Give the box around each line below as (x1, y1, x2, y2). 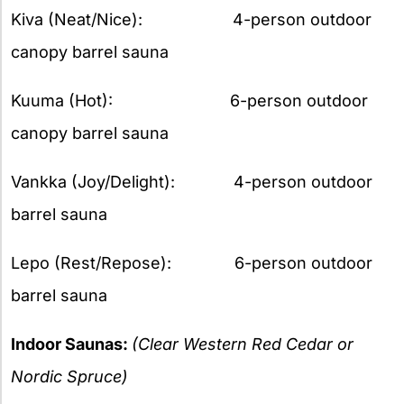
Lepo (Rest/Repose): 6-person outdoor (11, 252, 372, 272)
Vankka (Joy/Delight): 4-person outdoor (11, 171, 372, 191)
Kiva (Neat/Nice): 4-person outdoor (11, 9, 372, 29)
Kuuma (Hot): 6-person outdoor (11, 90, 368, 110)
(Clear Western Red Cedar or (132, 334, 353, 353)
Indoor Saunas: (11, 334, 132, 353)
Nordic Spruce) (11, 366, 128, 386)
